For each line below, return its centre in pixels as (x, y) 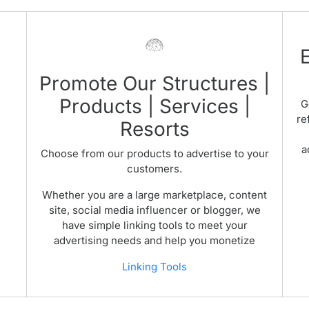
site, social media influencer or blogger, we (154, 210)
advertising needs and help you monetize (154, 240)
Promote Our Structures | (154, 83)
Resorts (154, 129)
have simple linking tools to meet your (154, 225)
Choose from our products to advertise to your (154, 153)
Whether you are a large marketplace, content (154, 195)
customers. (154, 169)
